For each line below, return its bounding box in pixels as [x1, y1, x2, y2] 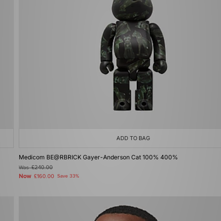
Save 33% [57, 173, 79, 179]
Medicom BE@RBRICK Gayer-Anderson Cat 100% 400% [19, 153, 178, 161]
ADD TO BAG [116, 135, 150, 142]
